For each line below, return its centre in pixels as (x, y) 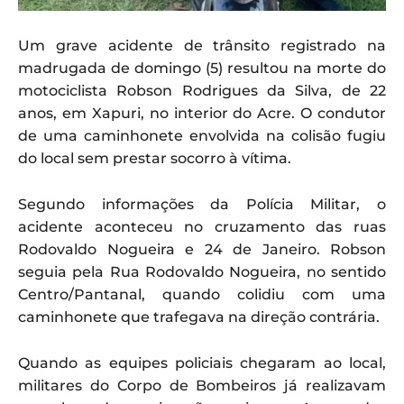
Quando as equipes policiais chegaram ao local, (202, 363)
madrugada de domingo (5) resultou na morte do (202, 69)
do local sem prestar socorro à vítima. (155, 159)
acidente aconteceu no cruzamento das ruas (202, 227)
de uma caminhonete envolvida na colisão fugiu (202, 136)
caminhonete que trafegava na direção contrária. (199, 317)
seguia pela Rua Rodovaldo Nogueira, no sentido (202, 272)
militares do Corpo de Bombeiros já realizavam (202, 386)
